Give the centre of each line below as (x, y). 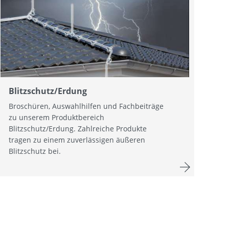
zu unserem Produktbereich (56, 118)
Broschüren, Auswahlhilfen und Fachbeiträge (86, 106)
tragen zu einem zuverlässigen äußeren (77, 140)
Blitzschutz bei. (35, 151)
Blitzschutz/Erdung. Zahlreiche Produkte (77, 129)
